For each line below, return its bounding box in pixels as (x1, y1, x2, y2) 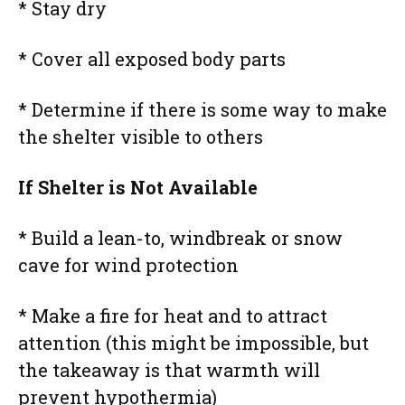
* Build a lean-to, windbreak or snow (18, 225, 343, 250)
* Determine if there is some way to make (18, 97, 387, 121)
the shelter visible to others (18, 124, 263, 148)
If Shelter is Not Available (18, 174, 258, 199)
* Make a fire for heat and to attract (18, 303, 327, 327)
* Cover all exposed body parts (18, 46, 286, 71)
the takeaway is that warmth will (18, 357, 320, 381)
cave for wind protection (18, 252, 239, 277)
